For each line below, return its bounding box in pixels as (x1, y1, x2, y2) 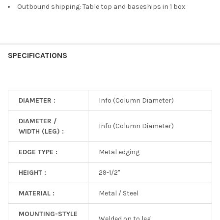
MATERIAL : (19, 189, 55, 197)
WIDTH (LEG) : (19, 127, 64, 136)
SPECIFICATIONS (8, 50, 67, 60)
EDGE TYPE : (19, 147, 57, 156)
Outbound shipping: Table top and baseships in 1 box (17, 2, 185, 11)
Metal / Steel (99, 189, 138, 197)
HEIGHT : (19, 168, 46, 177)
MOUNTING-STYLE (19, 209, 78, 218)
